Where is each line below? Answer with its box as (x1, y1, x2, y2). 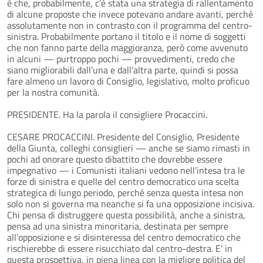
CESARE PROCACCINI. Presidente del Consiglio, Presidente (7, 129, 240, 144)
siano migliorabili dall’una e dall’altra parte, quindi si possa (7, 62, 238, 77)
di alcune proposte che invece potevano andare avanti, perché (7, 6, 253, 21)
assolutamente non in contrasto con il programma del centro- (7, 18, 252, 32)
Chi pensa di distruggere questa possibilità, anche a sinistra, (7, 207, 245, 222)
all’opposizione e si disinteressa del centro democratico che (7, 230, 241, 244)
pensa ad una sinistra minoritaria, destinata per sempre (7, 218, 228, 233)
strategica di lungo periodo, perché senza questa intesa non (7, 185, 244, 200)
